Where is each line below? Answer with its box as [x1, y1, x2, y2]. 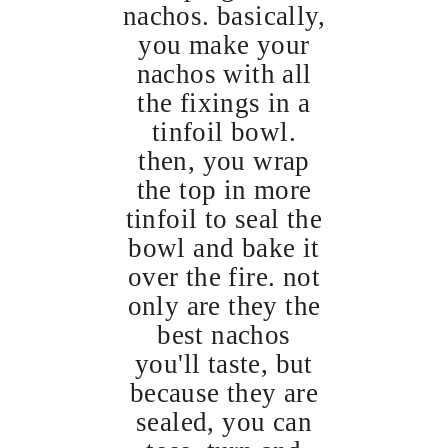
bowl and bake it [128, 232, 320, 263]
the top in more [136, 174, 312, 205]
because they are [129, 377, 319, 408]
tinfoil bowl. [151, 116, 297, 147]
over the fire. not [127, 261, 321, 292]
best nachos [157, 319, 291, 350]
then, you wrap [138, 145, 310, 176]
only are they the [127, 290, 321, 321]
